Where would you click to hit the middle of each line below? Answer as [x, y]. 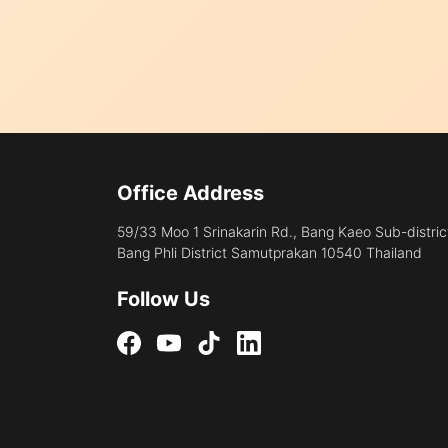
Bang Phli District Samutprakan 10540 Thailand [269, 252]
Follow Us [163, 299]
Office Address [190, 193]
